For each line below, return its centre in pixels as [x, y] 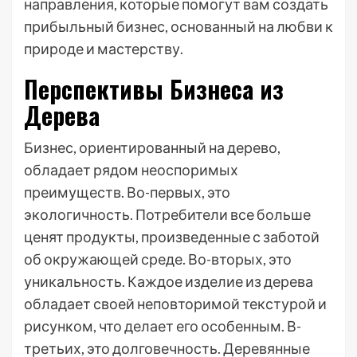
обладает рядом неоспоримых [131, 170]
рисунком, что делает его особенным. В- [163, 326]
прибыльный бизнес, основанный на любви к [178, 26]
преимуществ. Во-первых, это [127, 192]
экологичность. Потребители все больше [167, 214]
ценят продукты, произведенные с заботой [172, 237]
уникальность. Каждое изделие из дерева [169, 281]
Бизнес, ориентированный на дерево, [152, 147]
